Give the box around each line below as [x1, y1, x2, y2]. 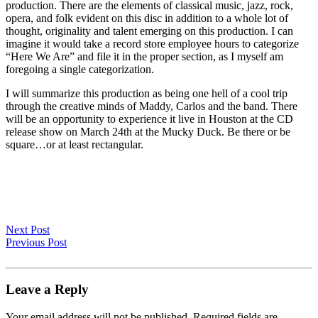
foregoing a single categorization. [6, 62, 154, 75]
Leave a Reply [6, 282, 89, 297]
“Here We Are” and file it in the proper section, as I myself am [6, 50, 283, 62]
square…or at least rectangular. [6, 138, 143, 150]
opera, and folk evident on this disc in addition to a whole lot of [6, 11, 288, 24]
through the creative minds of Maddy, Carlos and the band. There [6, 99, 297, 112]
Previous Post [6, 236, 67, 248]
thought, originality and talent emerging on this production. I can [6, 24, 293, 37]
